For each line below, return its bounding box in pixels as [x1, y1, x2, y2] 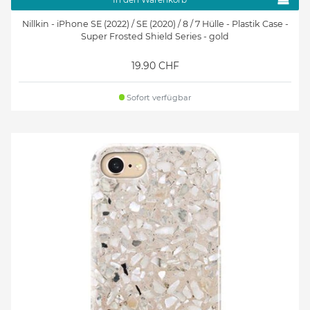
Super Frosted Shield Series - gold [81, 30, 229, 42]
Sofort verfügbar [125, 92, 192, 102]
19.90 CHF [131, 59, 179, 72]
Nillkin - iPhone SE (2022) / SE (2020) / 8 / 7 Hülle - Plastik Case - [21, 18, 289, 29]
